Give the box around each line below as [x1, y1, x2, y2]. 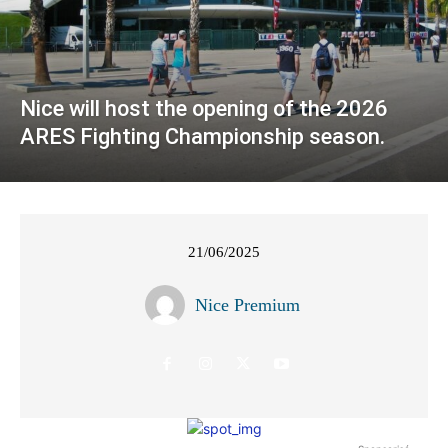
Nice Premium [195, 295, 300, 316]
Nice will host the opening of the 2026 [20, 96, 388, 122]
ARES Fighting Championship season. [20, 124, 385, 150]
